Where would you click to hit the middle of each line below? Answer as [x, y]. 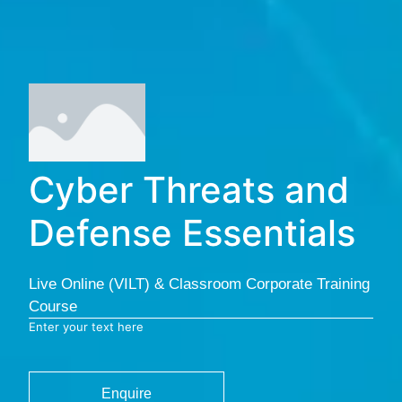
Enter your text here [86, 326]
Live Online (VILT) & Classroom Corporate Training [199, 284]
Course [53, 306]
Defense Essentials [192, 232]
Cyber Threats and [189, 189]
